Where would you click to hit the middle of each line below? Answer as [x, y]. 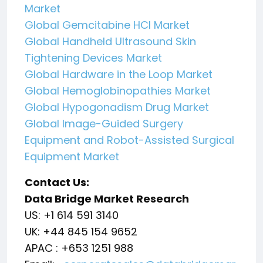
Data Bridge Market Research [107, 199]
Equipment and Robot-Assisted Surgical [129, 140]
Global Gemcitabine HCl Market [107, 25]
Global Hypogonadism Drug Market [117, 107]
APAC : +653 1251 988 [79, 248]
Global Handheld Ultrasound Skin [110, 41]
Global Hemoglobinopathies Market [118, 91]
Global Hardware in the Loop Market [119, 74]
